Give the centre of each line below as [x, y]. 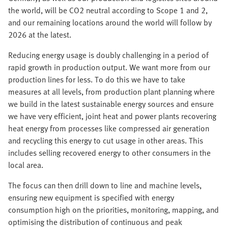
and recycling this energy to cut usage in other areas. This [106, 141]
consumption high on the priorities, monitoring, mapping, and [113, 210]
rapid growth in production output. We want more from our [109, 67]
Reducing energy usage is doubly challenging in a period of [108, 55]
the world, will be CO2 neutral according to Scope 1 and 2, [108, 10]
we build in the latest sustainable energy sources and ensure [111, 104]
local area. [26, 165]
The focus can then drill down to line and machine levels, [105, 186]
